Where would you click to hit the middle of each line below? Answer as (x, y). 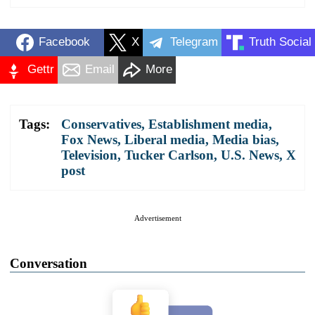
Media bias (244, 139)
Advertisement (157, 218)
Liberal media (165, 139)
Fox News (89, 139)
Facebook (64, 42)
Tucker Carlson (169, 155)
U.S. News (250, 155)
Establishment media (208, 124)
